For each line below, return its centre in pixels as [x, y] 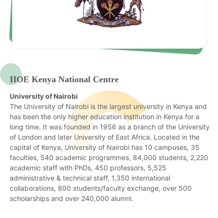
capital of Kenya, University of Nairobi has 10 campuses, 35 [105, 147]
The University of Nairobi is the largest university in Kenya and [108, 107]
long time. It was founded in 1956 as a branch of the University [110, 127]
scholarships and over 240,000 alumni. [72, 199]
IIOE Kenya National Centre [64, 80]
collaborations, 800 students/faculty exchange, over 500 [101, 188]
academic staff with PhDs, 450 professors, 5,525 [88, 168]
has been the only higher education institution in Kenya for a [105, 117]
